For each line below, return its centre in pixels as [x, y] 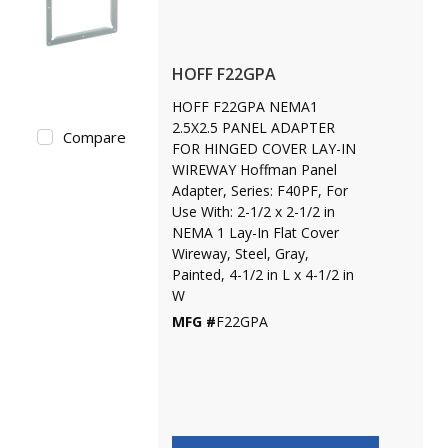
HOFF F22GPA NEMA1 [244, 106]
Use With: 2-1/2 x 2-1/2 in [253, 211]
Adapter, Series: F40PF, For [259, 190]
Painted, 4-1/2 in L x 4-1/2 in [262, 274]
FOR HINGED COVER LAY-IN [263, 148]
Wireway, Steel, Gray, [240, 253]
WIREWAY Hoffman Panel [254, 169]
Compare [94, 137]
